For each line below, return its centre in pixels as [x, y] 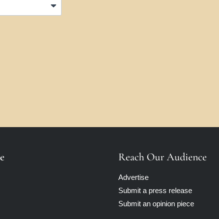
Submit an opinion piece [156, 204]
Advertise [133, 177]
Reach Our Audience [163, 157]
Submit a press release [155, 191]
